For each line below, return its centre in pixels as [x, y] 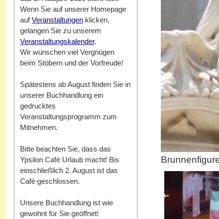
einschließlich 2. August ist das [69, 170]
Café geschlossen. [50, 181]
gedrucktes [38, 106]
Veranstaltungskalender [57, 41]
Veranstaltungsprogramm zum [68, 117]
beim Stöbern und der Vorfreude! [72, 63]
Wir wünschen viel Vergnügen [67, 52]
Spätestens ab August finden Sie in [75, 84]
